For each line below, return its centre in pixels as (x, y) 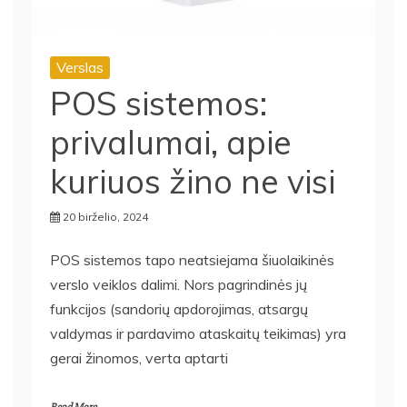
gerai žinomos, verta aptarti (139, 357)
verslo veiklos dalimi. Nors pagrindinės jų (179, 284)
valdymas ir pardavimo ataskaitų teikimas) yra (198, 333)
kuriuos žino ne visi (193, 181)
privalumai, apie (171, 142)
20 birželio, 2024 (105, 216)
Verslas (80, 67)
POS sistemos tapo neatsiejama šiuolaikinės (192, 259)
